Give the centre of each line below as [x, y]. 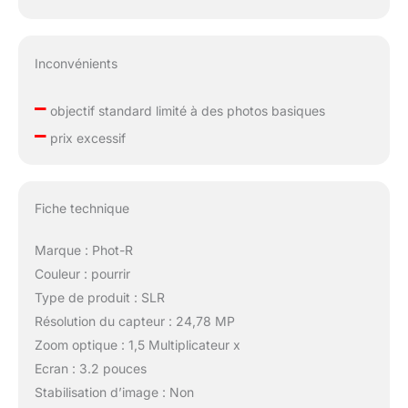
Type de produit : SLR [99, 298]
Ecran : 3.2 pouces [90, 369]
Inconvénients [76, 63]
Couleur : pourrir [82, 274]
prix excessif [86, 138]
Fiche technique [82, 209]
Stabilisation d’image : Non [114, 393]
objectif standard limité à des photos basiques [185, 110]
